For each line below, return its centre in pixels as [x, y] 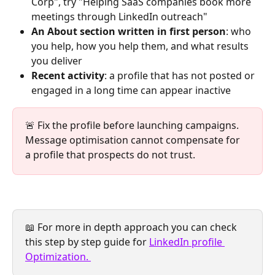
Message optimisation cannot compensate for [134, 140]
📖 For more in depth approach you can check [132, 227]
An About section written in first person [129, 31]
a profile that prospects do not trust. [110, 154]
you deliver [57, 60]
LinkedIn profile [187, 242]
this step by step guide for [87, 242]
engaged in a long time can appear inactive [132, 90]
